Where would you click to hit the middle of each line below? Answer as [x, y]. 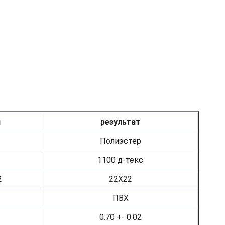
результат [120, 122]
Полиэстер [120, 141]
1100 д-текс [120, 160]
